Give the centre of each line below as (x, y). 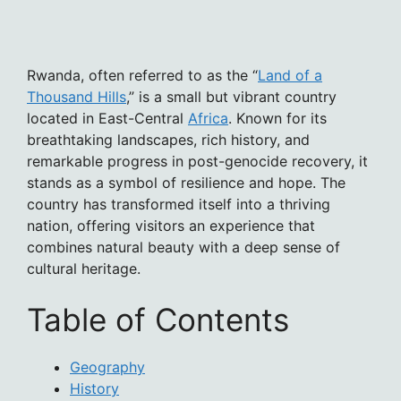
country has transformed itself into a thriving (179, 205)
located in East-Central (107, 119)
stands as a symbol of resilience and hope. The (186, 183)
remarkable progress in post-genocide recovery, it (197, 162)
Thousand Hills (77, 97)
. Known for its (277, 119)
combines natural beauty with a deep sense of (183, 247)
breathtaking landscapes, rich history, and (168, 140)
